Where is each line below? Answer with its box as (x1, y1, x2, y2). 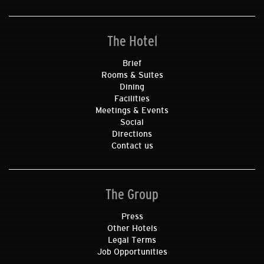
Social (120, 117, 144, 127)
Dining (120, 82, 144, 92)
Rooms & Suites (101, 70, 163, 80)
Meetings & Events (95, 105, 169, 115)
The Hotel (107, 33, 157, 49)
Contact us (111, 141, 153, 151)
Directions (112, 129, 152, 139)
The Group (105, 186, 159, 203)
